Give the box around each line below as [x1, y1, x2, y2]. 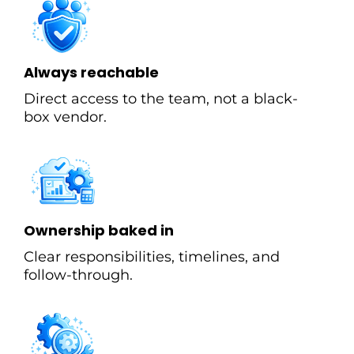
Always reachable [24, 62, 159, 82]
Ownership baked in [24, 220, 174, 240]
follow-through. [24, 265, 133, 284]
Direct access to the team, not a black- [24, 89, 298, 107]
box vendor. [24, 107, 107, 126]
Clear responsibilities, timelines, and [24, 247, 280, 265]
